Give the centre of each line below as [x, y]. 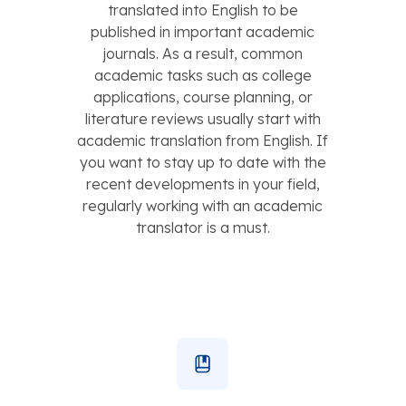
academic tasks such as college [203, 75]
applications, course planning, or [203, 97]
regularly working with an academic [203, 205]
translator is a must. [203, 227]
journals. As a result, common [203, 53]
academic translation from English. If [203, 140]
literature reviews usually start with [203, 118]
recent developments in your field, [203, 184]
